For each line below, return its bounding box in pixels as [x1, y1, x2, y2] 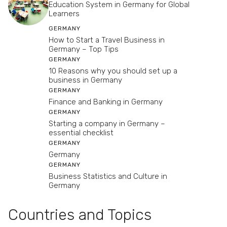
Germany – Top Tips [49, 45, 119, 54]
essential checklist [49, 128, 113, 138]
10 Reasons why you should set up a [49, 66, 177, 76]
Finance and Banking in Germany [49, 97, 163, 107]
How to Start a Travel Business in [49, 35, 165, 45]
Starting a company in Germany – [49, 119, 165, 129]
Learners [49, 9, 80, 18]
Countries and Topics [8, 205, 152, 224]
